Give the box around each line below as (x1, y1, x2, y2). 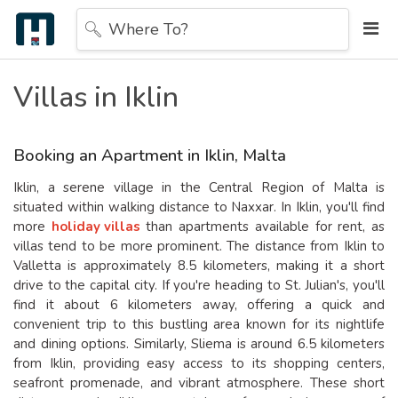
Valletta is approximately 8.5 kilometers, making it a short (13, 256, 385, 275)
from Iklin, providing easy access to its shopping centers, (13, 354, 385, 372)
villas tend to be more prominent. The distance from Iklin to (13, 236, 385, 255)
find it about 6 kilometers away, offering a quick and (13, 295, 385, 314)
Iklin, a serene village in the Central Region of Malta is (13, 178, 385, 196)
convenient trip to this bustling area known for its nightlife (13, 314, 385, 333)
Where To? (108, 18, 188, 40)
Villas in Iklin (13, 77, 179, 116)
